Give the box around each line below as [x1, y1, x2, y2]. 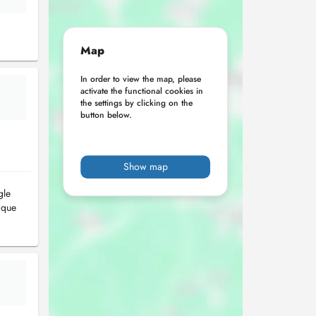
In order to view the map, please [80, 73, 202, 86]
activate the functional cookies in [80, 85, 204, 98]
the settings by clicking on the [80, 97, 193, 110]
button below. [80, 109, 133, 122]
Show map [123, 159, 168, 174]
